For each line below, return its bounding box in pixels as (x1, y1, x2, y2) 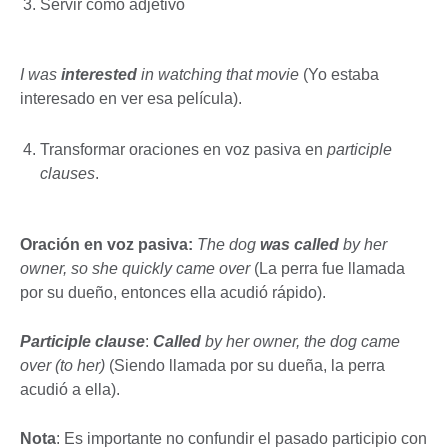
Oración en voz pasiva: (20, 235, 197, 253)
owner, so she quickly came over (20, 259, 254, 277)
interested (61, 66, 141, 84)
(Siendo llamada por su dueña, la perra (109, 356, 385, 374)
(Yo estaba (303, 66, 379, 84)
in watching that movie (141, 66, 303, 84)
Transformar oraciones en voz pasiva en (40, 140, 327, 158)
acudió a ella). (20, 380, 128, 398)
